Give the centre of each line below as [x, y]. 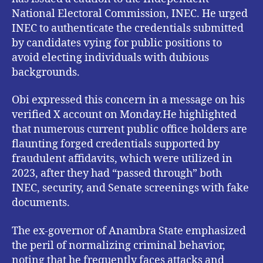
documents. [41, 203]
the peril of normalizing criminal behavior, [119, 245]
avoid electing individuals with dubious [110, 58]
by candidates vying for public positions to [117, 43]
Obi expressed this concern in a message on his [128, 100]
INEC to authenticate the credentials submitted [128, 28]
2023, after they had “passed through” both [117, 174]
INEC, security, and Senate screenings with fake [130, 188]
